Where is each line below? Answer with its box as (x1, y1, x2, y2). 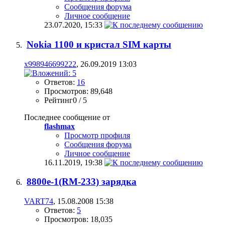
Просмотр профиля (64, 131, 130, 140)
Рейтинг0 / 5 (44, 95, 87, 104)
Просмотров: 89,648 (44, 86, 113, 95)
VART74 (24, 197, 53, 206)
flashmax (44, 122, 75, 131)
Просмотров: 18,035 (44, 215, 113, 224)
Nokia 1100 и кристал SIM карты (27, 39, 171, 50)
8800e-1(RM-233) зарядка (27, 176, 137, 187)
